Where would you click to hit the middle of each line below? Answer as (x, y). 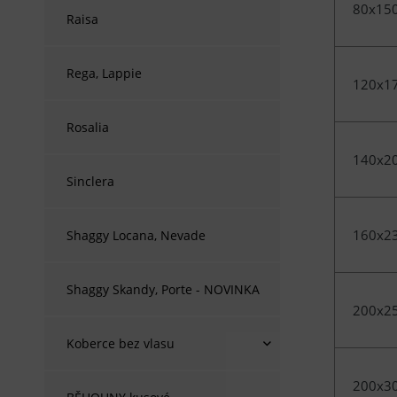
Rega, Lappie (104, 73)
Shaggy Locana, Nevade (136, 235)
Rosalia (88, 127)
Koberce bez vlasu (121, 343)
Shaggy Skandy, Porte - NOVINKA (163, 289)
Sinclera (90, 181)
